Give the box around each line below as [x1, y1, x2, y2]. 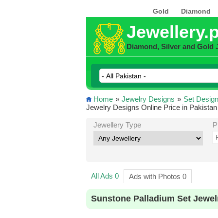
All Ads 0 [91, 172, 119, 180]
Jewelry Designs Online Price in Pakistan [86, 103, 217, 111]
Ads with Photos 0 [128, 172, 186, 181]
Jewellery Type [93, 121, 141, 129]
